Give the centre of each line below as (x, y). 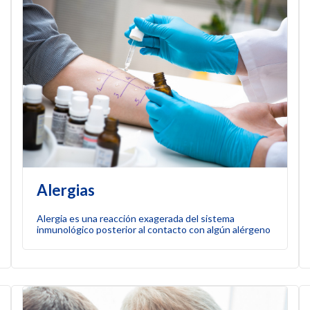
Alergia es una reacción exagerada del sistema (136, 218)
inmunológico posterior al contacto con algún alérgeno (154, 229)
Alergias (66, 190)
